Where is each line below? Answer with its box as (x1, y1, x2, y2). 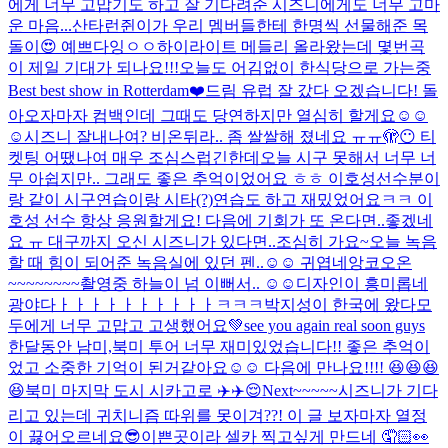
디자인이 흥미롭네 (296, 274, 428, 292)
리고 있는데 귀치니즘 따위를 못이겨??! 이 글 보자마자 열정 (8, 406, 427, 424)
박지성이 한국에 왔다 (264, 295, 416, 313)
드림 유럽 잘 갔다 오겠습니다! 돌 (205, 81, 438, 99)
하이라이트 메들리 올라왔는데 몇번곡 (157, 37, 425, 55)
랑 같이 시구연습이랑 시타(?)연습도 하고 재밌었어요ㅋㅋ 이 (8, 190, 433, 208)
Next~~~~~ (262, 381, 338, 399)
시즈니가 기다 (338, 381, 438, 399)
